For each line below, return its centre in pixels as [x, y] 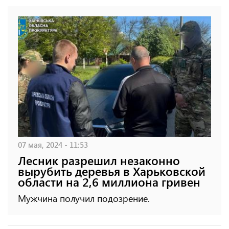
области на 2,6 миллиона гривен [109, 182]
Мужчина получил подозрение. [84, 199]
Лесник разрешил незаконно [99, 161]
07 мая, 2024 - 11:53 [53, 145]
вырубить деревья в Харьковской [112, 171]
